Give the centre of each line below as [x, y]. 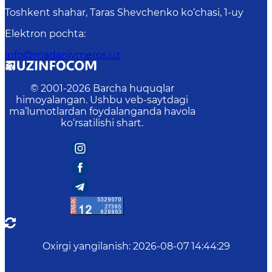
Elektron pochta [44, 33]
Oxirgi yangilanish [85, 246]
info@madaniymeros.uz [63, 55]
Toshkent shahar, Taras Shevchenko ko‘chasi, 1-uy [124, 12]
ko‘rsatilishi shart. [102, 123]
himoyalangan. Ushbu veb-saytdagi [102, 100]
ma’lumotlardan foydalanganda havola [102, 111]
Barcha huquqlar [133, 88]
